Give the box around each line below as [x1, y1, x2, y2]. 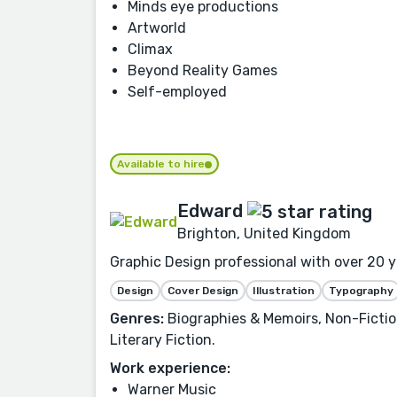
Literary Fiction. [110, 331, 215, 349]
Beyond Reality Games [128, 62, 277, 80]
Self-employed [128, 83, 227, 101]
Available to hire [117, 157, 205, 170]
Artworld [128, 19, 186, 37]
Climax [128, 41, 173, 58]
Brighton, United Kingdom [177, 225, 351, 243]
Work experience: [110, 360, 230, 378]
